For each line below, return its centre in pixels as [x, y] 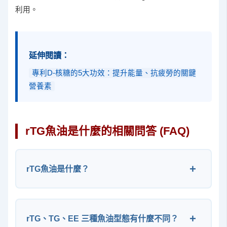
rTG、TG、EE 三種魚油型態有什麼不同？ [103, 219]
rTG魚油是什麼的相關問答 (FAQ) [108, 131]
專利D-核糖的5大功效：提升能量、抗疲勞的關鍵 [114, 73]
